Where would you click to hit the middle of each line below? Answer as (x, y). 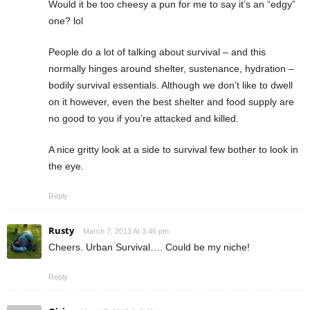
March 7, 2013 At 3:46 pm (126, 231)
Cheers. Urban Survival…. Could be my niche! (149, 247)
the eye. (66, 166)
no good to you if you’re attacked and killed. (144, 118)
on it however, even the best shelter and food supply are (171, 102)
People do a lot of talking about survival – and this (157, 52)
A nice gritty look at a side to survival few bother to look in (173, 149)
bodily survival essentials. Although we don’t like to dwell (171, 85)
